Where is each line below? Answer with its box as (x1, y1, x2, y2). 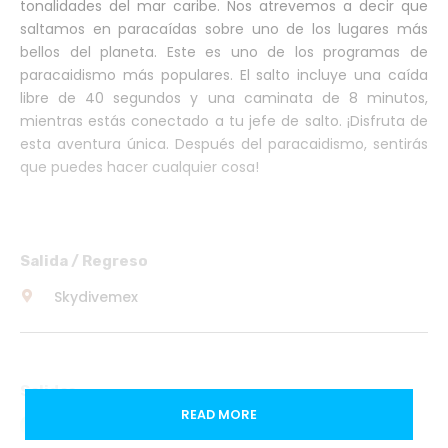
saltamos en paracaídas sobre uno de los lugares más (20, 19, 428, 39)
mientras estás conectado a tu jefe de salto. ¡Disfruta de (20, 111, 428, 131)
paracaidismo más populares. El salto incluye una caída (20, 65, 428, 85)
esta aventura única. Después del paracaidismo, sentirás (20, 134, 428, 154)
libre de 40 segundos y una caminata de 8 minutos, (20, 88, 428, 108)
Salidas (20, 382, 77, 400)
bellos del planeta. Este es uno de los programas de (20, 42, 428, 62)
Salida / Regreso (20, 252, 148, 270)
